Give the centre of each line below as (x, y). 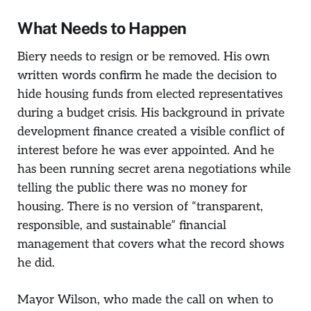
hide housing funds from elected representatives (150, 94)
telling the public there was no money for (132, 188)
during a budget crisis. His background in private (151, 113)
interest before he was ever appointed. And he (146, 151)
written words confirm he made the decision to (147, 76)
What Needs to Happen (102, 28)
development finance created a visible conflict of (151, 132)
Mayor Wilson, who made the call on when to (145, 299)
